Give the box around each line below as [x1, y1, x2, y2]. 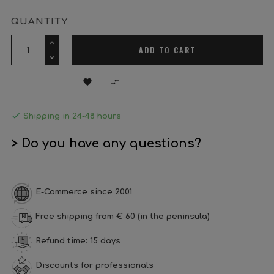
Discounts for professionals [35, 261, 154, 270]
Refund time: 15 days [35, 237, 120, 245]
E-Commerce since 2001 [35, 188, 132, 196]
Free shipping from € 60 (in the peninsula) [35, 212, 210, 221]
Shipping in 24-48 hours [21, 112, 121, 120]
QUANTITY [11, 17, 68, 27]
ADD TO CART [139, 45, 196, 55]
